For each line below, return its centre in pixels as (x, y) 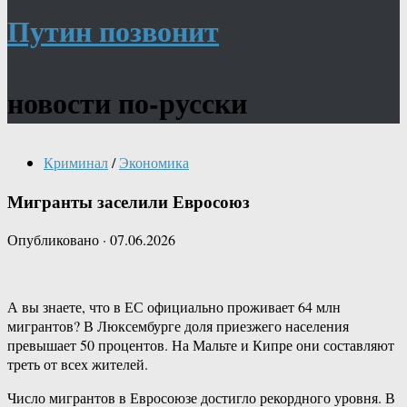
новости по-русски (127, 102)
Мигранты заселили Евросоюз (129, 201)
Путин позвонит (113, 30)
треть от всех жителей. (78, 364)
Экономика (154, 162)
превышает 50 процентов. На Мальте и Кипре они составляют (201, 345)
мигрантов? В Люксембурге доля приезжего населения (178, 326)
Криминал (76, 162)
